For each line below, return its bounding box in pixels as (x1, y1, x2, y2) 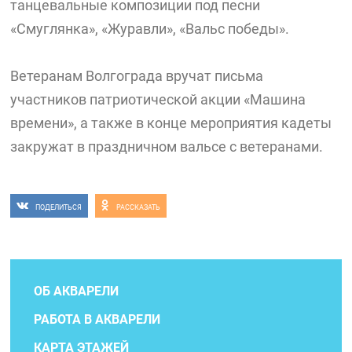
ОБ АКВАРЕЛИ (34, 283, 119, 299)
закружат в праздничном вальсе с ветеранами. (10, 138, 324, 156)
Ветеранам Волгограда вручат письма (10, 68, 264, 85)
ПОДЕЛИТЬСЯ (35, 203, 82, 212)
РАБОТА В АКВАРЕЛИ (34, 311, 161, 327)
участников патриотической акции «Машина (10, 91, 306, 108)
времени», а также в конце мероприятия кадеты (10, 115, 332, 132)
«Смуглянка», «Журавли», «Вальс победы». (10, 20, 290, 38)
